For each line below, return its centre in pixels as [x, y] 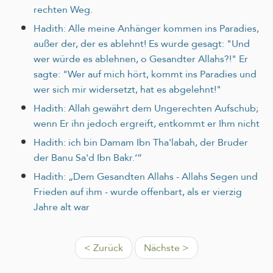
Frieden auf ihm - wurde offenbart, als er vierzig [138, 191]
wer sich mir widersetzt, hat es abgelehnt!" [127, 89]
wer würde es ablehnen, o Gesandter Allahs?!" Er [141, 58]
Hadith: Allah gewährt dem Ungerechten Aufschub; [146, 108]
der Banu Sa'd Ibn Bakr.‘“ [88, 157]
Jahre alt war [62, 207]
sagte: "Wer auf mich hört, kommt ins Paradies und [145, 74]
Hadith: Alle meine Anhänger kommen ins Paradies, [146, 28]
